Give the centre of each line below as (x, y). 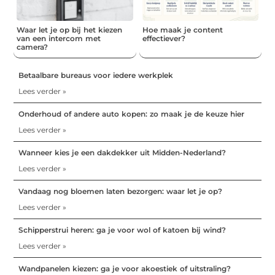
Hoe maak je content (182, 30)
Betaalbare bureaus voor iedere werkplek (96, 76)
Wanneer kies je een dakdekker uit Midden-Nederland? (122, 153)
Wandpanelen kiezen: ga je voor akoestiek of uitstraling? (125, 269)
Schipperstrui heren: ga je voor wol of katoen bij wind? (122, 230)
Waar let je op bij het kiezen (70, 30)
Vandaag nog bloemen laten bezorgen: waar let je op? (121, 192)
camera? (33, 47)
